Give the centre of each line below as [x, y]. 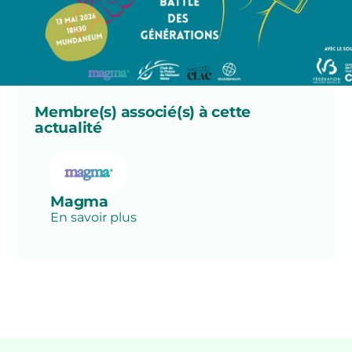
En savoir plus [93, 218]
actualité [68, 128]
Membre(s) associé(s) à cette [143, 112]
